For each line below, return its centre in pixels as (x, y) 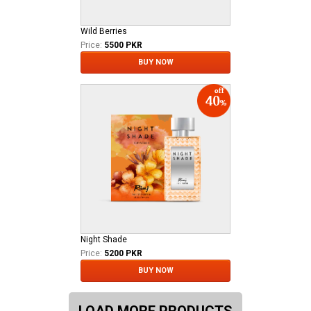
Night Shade (104, 239)
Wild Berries (104, 31)
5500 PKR (123, 45)
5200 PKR (123, 253)
